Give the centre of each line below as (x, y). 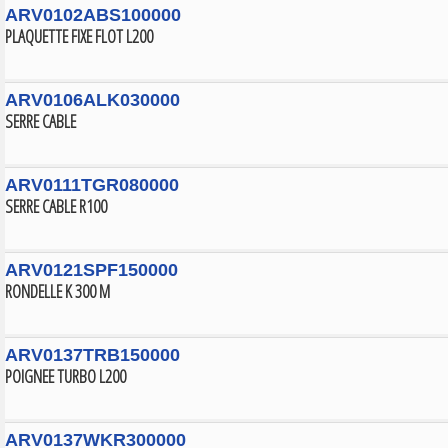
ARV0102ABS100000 (93, 15)
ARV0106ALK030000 (92, 100)
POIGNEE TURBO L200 (65, 376)
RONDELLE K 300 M (57, 291)
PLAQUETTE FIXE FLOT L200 (79, 36)
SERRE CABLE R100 (56, 206)
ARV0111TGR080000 (92, 185)
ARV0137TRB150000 (92, 355)
